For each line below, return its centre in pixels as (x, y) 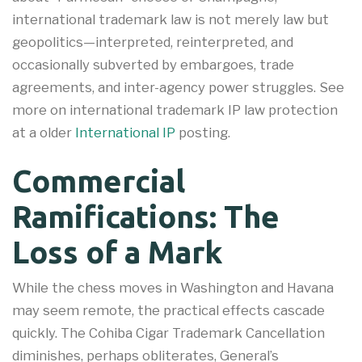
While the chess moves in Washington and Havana (173, 288)
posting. (203, 132)
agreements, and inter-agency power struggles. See (178, 87)
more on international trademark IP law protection (175, 109)
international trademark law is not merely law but (170, 19)
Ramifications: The (146, 217)
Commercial (99, 181)
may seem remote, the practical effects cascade (168, 311)
